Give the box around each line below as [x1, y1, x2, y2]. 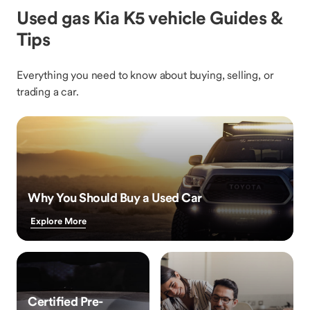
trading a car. [17, 84, 79, 98]
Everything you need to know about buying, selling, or [17, 68, 274, 82]
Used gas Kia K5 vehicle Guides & [17, 6, 282, 29]
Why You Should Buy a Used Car [28, 190, 202, 206]
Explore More [30, 215, 86, 227]
